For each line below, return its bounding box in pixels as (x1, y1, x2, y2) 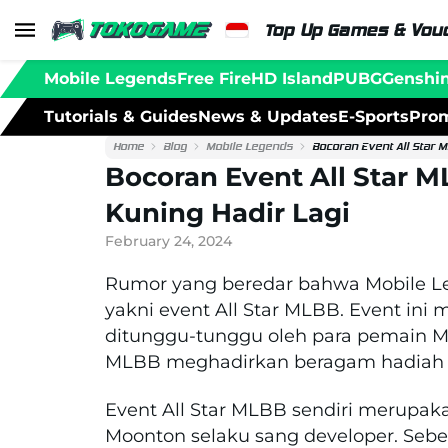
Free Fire (177, 68, 251, 88)
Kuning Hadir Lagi (105, 196, 350, 229)
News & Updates (198, 106, 338, 126)
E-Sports (338, 106, 409, 126)
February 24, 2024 (105, 231, 232, 250)
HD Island (251, 68, 333, 88)
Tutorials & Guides (44, 106, 198, 126)
